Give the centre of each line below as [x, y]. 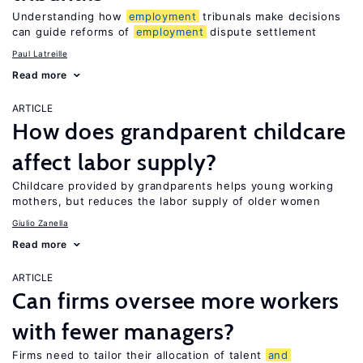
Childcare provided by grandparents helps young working [173, 186]
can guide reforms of [73, 32]
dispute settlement [262, 32]
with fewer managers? [124, 331]
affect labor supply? [115, 162]
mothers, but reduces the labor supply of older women [167, 201]
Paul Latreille [40, 53]
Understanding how [69, 16]
